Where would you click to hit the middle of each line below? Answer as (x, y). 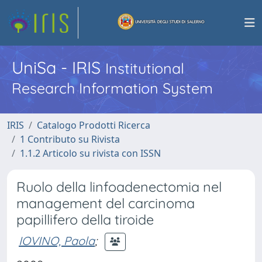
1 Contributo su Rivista (70, 139)
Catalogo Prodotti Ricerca (94, 125)
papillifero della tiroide (85, 220)
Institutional (145, 68)
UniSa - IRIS (58, 67)
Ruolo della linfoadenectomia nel (119, 187)
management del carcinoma (106, 203)
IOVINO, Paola (57, 240)
